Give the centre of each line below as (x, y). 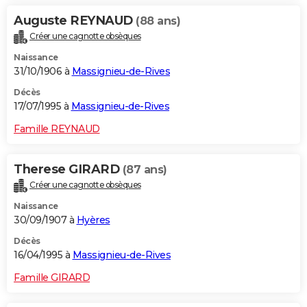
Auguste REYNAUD (75, 20)
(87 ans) (145, 169)
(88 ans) (158, 21)
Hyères (93, 220)
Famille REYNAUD (57, 128)
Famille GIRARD (52, 277)
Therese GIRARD (68, 169)
